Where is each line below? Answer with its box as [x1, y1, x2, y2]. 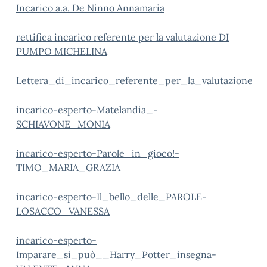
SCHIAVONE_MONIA [16, 118, 110, 130]
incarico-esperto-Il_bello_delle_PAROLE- [16, 191, 207, 203]
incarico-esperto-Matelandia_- [16, 104, 158, 116]
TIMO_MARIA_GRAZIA [16, 162, 120, 173]
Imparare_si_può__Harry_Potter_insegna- [16, 249, 216, 260]
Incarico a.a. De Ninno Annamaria [16, 2, 164, 14]
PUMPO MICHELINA [16, 45, 107, 57]
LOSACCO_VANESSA [16, 205, 110, 217]
